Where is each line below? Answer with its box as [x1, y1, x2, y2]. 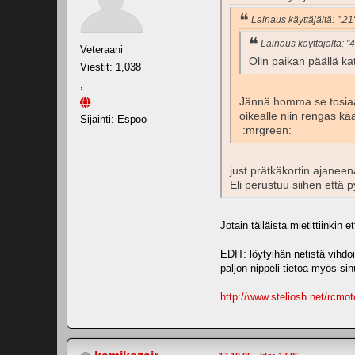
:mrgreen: [239, 124, 292, 136]
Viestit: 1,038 [80, 60, 141, 73]
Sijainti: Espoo [80, 113, 147, 125]
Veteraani [80, 43, 123, 55]
